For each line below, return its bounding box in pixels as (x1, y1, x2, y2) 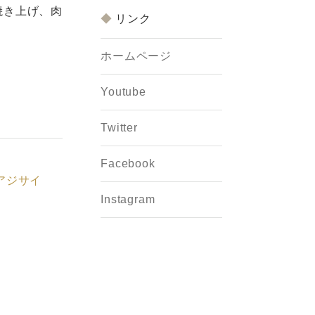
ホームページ (101, 49, 172, 62)
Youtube (101, 85, 146, 98)
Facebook (101, 157, 155, 169)
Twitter (101, 121, 138, 134)
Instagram (101, 193, 155, 205)
